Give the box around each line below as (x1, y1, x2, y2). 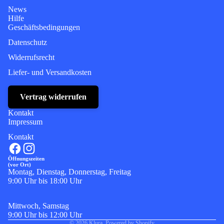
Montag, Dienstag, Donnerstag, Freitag (8, 167, 131, 176)
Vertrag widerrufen (20, 92, 86, 101)
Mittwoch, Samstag (8, 201, 69, 210)
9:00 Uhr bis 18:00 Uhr (8, 176, 82, 185)
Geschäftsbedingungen (8, 23, 80, 32)
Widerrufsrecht (8, 53, 54, 62)
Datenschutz (8, 38, 47, 47)
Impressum (8, 117, 42, 126)
